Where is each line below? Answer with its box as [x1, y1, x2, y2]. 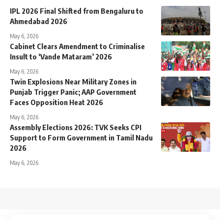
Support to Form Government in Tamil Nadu [10, 133, 153, 142]
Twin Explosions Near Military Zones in [10, 77, 137, 86]
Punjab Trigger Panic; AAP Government [10, 87, 137, 97]
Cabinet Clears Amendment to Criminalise [10, 42, 145, 51]
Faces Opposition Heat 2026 [10, 98, 103, 107]
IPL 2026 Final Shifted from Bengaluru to [10, 6, 143, 16]
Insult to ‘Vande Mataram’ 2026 [10, 52, 112, 61]
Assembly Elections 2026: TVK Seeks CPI [10, 123, 141, 132]
